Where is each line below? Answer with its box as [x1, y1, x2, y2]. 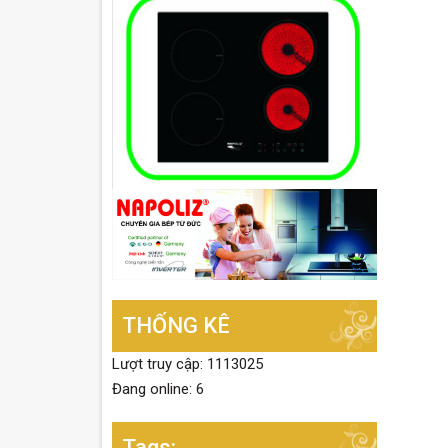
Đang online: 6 [112, 380, 204, 399]
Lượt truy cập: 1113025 [112, 355, 263, 374]
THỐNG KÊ [122, 313, 230, 339]
